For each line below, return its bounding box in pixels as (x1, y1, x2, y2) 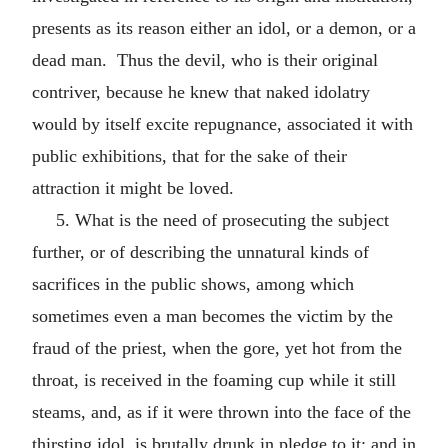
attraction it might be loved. (32, 178, 234, 198)
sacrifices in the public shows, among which (32, 274, 354, 294)
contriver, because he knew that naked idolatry (32, 82, 370, 102)
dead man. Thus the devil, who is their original (32, 50, 378, 70)
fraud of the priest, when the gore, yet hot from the (32, 338, 402, 358)
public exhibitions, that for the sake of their (32, 146, 347, 166)
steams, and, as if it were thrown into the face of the (32, 402, 411, 422)
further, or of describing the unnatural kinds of (32, 242, 369, 262)
